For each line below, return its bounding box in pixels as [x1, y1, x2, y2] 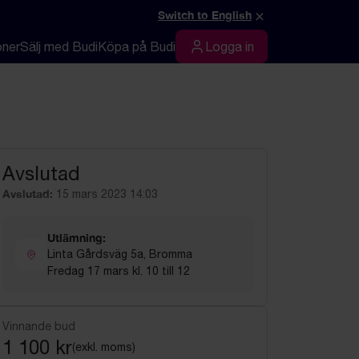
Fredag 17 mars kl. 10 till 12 [47, 264, 190, 277]
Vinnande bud [2, 320, 75, 333]
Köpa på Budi [98, 39, 175, 54]
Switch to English [158, 8, 252, 22]
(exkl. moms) [72, 341, 135, 353]
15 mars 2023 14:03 [56, 188, 158, 200]
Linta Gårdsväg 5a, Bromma [47, 248, 192, 260]
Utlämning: [47, 231, 106, 244]
